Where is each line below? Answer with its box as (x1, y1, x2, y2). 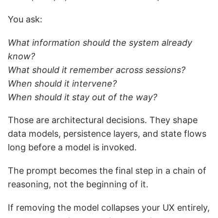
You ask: (8, 14, 42, 24)
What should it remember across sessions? (8, 64, 185, 75)
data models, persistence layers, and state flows (8, 128, 206, 139)
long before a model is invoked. (8, 142, 137, 153)
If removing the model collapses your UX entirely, (8, 202, 210, 213)
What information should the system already (8, 37, 192, 48)
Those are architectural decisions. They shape (8, 115, 198, 126)
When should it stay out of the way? (8, 91, 157, 102)
